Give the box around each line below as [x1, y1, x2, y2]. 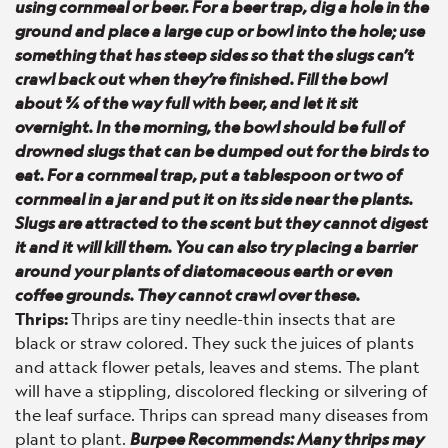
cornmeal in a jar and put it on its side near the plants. [15, 187, 413, 209]
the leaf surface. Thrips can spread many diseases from [15, 403, 428, 425]
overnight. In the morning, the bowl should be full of [15, 115, 404, 137]
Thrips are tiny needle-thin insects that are [71, 307, 395, 329]
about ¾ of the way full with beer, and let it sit [15, 91, 358, 113]
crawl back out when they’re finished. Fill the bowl [15, 67, 387, 89]
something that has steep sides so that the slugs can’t [15, 43, 414, 65]
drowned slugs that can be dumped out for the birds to [15, 139, 429, 161]
